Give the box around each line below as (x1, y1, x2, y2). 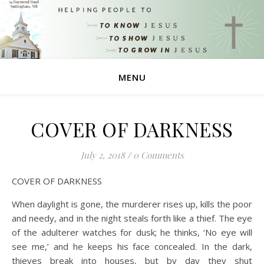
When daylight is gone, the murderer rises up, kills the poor (12, 198, 252, 210)
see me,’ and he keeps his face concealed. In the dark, (12, 240, 252, 252)
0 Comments (133, 149, 184, 161)
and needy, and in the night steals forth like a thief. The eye (12, 212, 252, 224)
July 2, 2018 (80, 149, 125, 161)
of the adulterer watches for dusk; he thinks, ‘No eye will (12, 226, 252, 238)
